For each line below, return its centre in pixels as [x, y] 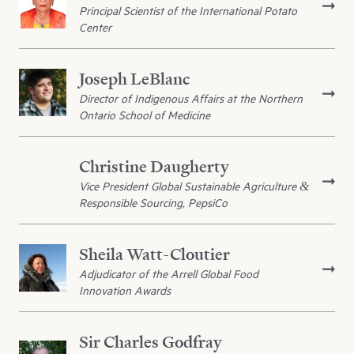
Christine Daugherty [154, 167]
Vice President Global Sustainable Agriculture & [194, 186]
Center [95, 28]
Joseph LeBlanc [134, 79]
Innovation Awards [125, 291]
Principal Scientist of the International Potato [188, 11]
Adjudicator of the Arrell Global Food [169, 274]
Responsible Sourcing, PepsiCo [153, 203]
